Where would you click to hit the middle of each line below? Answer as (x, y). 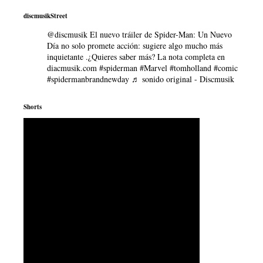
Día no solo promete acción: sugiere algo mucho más (135, 45)
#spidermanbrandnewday (88, 79)
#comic (226, 68)
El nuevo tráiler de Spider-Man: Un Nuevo (160, 34)
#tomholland (190, 68)
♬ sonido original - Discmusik (183, 79)
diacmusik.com (73, 68)
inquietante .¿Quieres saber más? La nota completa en (136, 57)
